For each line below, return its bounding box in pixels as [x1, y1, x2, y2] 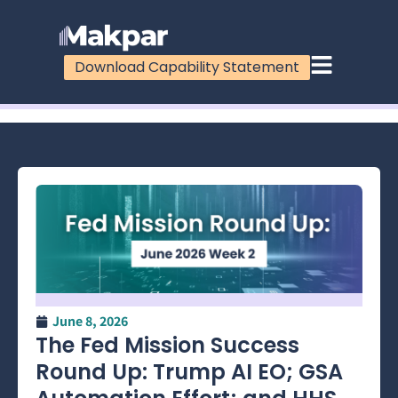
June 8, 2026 [52, 312, 128, 331]
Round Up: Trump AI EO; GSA [36, 357, 343, 387]
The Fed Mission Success [36, 330, 299, 361]
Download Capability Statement [75, 57, 300, 78]
